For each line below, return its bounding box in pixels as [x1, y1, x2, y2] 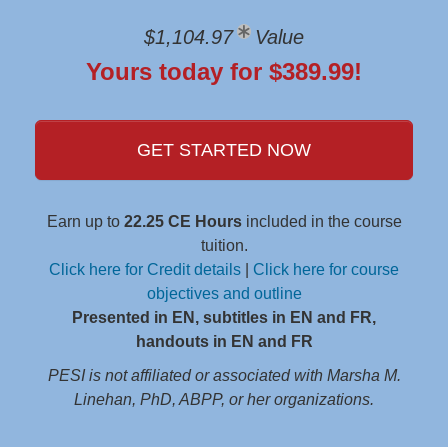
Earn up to [46, 213, 124, 230]
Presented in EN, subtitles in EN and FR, [72, 309, 376, 326]
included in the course [241, 213, 402, 230]
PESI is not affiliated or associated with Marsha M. [47, 367, 401, 384]
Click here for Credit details [49, 261, 241, 278]
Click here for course [253, 261, 399, 278]
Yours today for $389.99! [86, 58, 362, 85]
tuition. [200, 237, 248, 254]
